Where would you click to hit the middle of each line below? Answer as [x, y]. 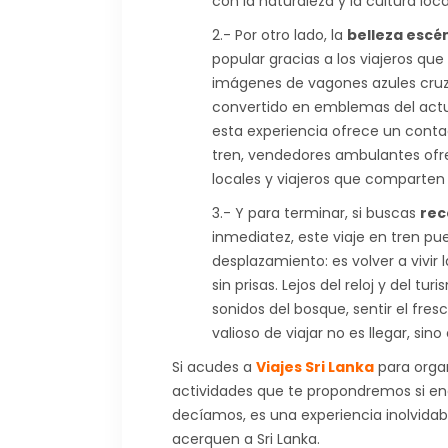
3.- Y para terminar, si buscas [316, 212]
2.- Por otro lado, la [279, 34]
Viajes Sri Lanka [315, 366]
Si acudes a [214, 366]
